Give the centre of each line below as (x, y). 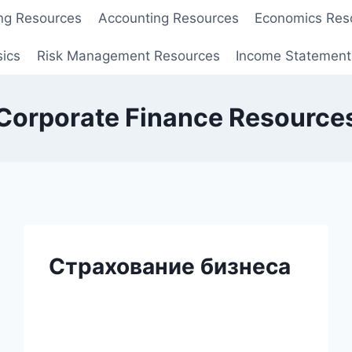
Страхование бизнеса (170, 266)
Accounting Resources (168, 18)
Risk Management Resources (128, 55)
